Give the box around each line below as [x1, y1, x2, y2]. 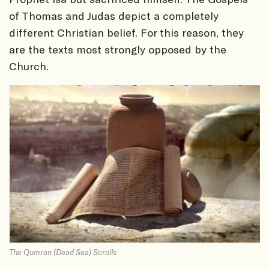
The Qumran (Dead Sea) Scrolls [9, 247, 116, 257]
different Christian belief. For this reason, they [9, 25, 244, 39]
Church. [9, 59, 49, 73]
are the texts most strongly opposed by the [9, 42, 226, 56]
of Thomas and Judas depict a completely [9, 8, 219, 22]
